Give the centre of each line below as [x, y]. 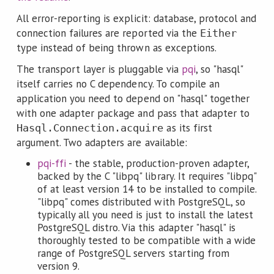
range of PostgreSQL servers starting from [133, 253]
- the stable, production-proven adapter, [158, 163]
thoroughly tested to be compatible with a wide [146, 240]
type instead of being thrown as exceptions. [116, 48]
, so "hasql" [219, 69]
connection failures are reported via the [108, 33]
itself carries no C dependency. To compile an [118, 84]
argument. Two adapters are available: [102, 143]
